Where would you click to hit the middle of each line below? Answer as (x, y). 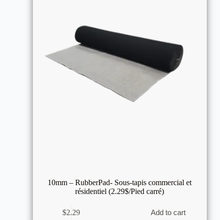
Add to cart (168, 213)
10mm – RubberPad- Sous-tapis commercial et (120, 183)
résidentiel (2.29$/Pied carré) (120, 192)
